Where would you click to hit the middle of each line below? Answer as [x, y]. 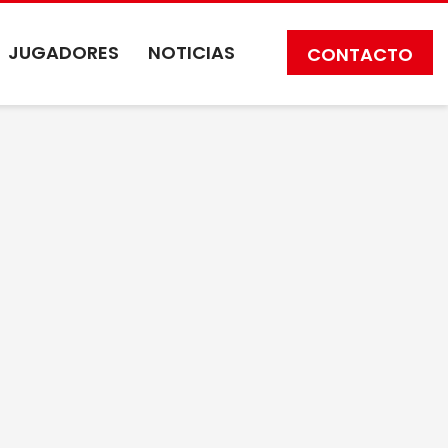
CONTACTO [360, 54]
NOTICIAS [191, 52]
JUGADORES [63, 52]
